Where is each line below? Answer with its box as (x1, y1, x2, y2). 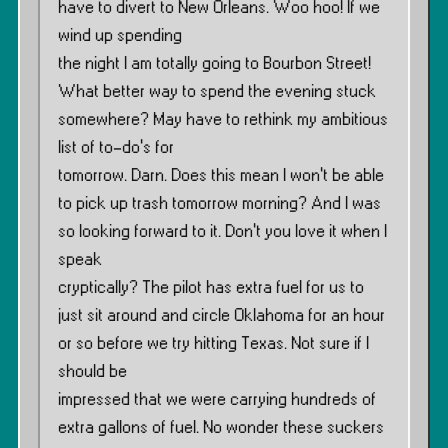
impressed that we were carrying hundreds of (58, 391, 376, 409)
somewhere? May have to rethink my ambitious (58, 111, 388, 129)
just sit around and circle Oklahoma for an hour (58, 307, 385, 325)
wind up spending (58, 27, 182, 45)
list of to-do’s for (58, 139, 174, 157)
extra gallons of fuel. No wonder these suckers (58, 419, 384, 437)
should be (58, 363, 127, 381)
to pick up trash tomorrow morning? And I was (58, 195, 381, 213)
